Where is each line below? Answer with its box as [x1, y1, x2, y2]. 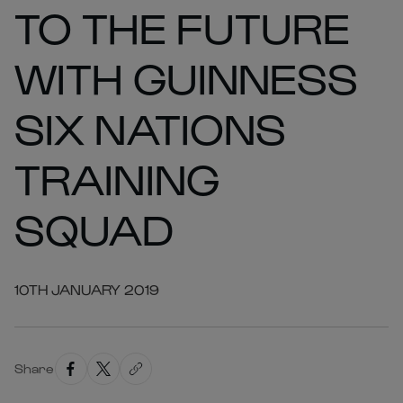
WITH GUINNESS [14, 50, 359, 103]
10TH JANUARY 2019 [14, 281, 159, 298]
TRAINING [14, 151, 219, 203]
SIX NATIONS [14, 101, 287, 153]
